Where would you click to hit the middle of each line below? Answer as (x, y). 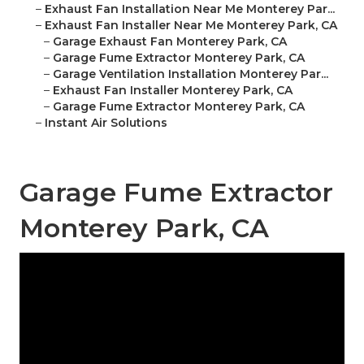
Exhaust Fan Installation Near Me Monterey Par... (190, 9)
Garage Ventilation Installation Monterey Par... (191, 74)
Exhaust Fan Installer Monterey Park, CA (173, 91)
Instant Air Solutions (106, 123)
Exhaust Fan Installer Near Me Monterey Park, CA (191, 26)
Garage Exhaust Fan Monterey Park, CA (170, 42)
